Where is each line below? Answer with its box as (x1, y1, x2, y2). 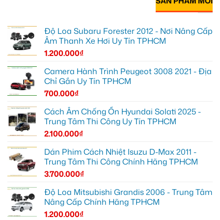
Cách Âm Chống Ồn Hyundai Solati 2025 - (44, 106, 201, 117)
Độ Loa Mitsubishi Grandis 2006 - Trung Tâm (44, 187, 212, 198)
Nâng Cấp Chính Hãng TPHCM (44, 196, 160, 208)
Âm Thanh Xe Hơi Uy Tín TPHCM (44, 35, 166, 47)
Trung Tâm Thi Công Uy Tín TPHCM (44, 116, 176, 127)
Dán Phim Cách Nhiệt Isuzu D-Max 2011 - (44, 146, 196, 158)
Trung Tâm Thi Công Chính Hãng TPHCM (44, 156, 198, 167)
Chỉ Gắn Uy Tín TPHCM (44, 76, 131, 87)
